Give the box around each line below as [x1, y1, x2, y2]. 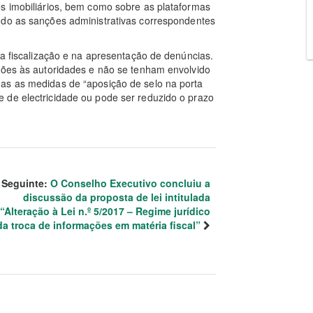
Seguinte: [1, 176, 50, 191]
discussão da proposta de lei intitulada [23, 190, 210, 205]
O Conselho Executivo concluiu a [50, 176, 210, 191]
